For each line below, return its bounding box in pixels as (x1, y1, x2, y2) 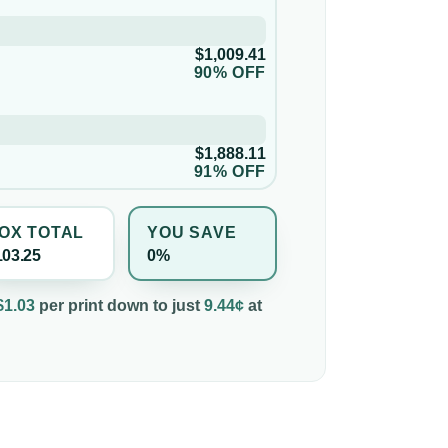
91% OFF (193, 163, 266, 181)
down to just (102, 297, 200, 315)
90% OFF (193, 64, 266, 82)
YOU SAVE (147, 223, 237, 241)
